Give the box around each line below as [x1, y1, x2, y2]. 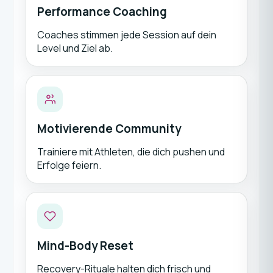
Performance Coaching [37, 4, 167, 19]
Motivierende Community [37, 121, 181, 136]
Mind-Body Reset [37, 238, 133, 253]
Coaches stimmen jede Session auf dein [37, 28, 216, 41]
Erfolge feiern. [37, 158, 101, 172]
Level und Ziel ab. [37, 41, 113, 55]
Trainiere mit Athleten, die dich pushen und [37, 145, 225, 158]
